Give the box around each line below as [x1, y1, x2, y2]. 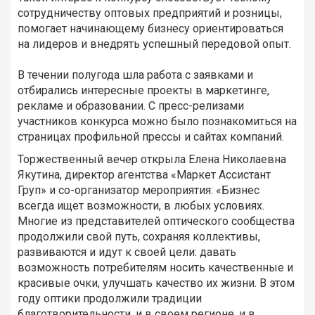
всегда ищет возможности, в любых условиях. [18, 199, 264, 213]
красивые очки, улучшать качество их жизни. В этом [18, 276, 295, 290]
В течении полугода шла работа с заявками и [18, 68, 253, 82]
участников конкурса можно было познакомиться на [18, 115, 297, 129]
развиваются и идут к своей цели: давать [18, 245, 236, 259]
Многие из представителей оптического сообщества [18, 214, 295, 229]
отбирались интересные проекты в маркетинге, [18, 84, 269, 98]
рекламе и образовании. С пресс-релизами [18, 99, 244, 113]
